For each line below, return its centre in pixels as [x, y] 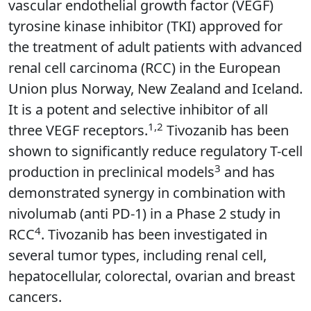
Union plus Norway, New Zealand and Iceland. [155, 89]
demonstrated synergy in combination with [147, 193]
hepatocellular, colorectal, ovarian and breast [152, 276]
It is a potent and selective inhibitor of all [138, 110]
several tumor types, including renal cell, [137, 255]
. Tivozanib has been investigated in [154, 235]
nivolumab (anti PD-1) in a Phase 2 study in [144, 214]
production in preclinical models [111, 172]
